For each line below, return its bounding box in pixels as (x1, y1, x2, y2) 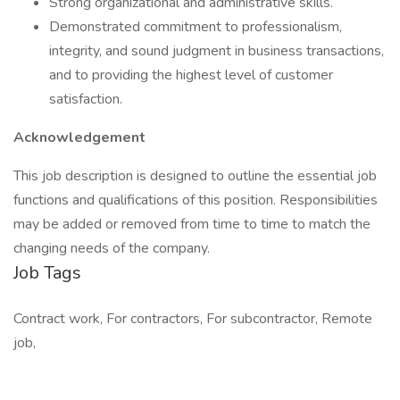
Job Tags (13, 261, 81, 285)
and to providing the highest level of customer (49, 65, 333, 85)
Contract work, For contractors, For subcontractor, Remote (13, 309, 372, 329)
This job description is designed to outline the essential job (13, 166, 377, 186)
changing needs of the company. (13, 238, 210, 258)
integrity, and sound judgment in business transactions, (49, 41, 384, 61)
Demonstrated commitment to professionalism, (49, 17, 342, 37)
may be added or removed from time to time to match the (13, 214, 371, 234)
